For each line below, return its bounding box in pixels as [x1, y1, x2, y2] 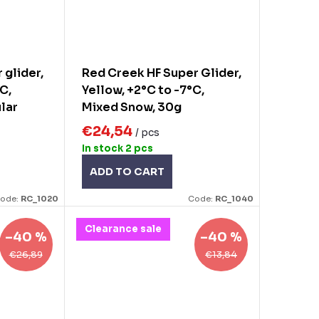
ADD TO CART [89, 164, 164, 178]
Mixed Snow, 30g [81, 100, 182, 115]
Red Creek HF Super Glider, [81, 66, 241, 81]
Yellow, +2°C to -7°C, [81, 83, 204, 98]
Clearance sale [84, 223, 162, 236]
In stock [81, 142, 125, 155]
